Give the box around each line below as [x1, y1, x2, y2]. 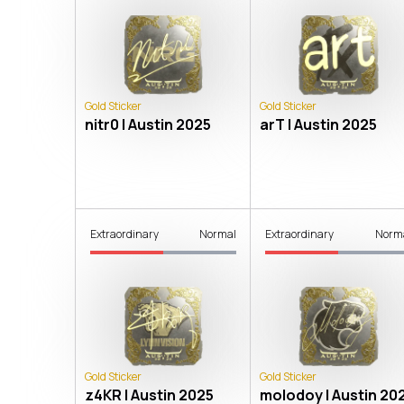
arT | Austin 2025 [260, 114, 378, 134]
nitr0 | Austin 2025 [85, 114, 211, 134]
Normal [199, 225, 237, 242]
